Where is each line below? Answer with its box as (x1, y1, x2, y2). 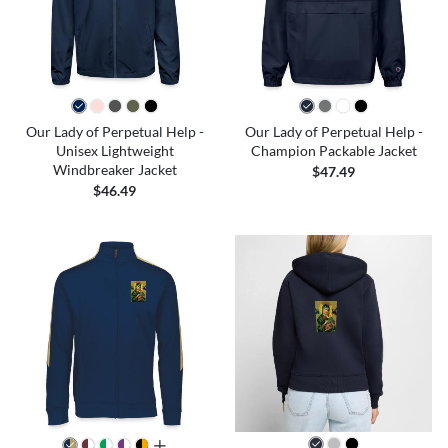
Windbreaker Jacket (52, 160, 177, 178)
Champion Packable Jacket (250, 141, 417, 159)
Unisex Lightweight (55, 141, 174, 159)
